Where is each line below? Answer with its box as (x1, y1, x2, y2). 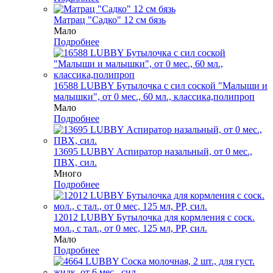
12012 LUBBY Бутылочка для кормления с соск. (54, 211, 255, 222)
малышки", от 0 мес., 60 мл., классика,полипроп (54, 91, 255, 102)
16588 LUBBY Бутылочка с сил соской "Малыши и (54, 80, 268, 91)
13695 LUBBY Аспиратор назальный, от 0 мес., (54, 146, 252, 157)
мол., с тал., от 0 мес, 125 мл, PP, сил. (54, 222, 207, 233)
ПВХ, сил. (54, 157, 97, 168)
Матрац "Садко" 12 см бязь (54, 14, 166, 25)
